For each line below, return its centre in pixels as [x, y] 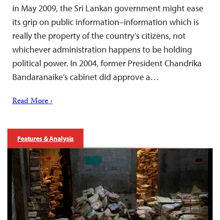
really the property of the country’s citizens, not [99, 35]
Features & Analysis [46, 138]
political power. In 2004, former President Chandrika [107, 63]
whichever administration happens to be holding [102, 49]
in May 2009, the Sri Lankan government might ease [108, 8]
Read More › [32, 101]
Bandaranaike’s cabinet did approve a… [86, 77]
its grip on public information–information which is [106, 22]
